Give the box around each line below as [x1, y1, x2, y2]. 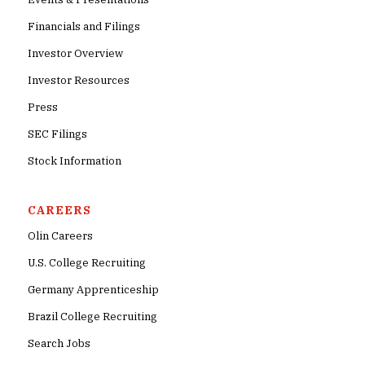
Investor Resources [27, 73, 130, 88]
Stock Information [27, 154, 121, 169]
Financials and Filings [27, 20, 140, 34]
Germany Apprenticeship [27, 283, 159, 297]
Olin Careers [27, 229, 93, 244]
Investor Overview [27, 46, 123, 61]
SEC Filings [27, 127, 87, 142]
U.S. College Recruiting [27, 256, 146, 270]
